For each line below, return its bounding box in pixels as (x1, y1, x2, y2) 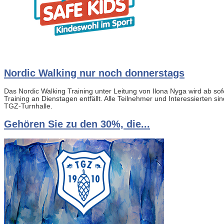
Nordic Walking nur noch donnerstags (4, 67, 184, 79)
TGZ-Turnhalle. (4, 102, 52, 110)
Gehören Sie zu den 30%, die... (4, 118, 150, 130)
